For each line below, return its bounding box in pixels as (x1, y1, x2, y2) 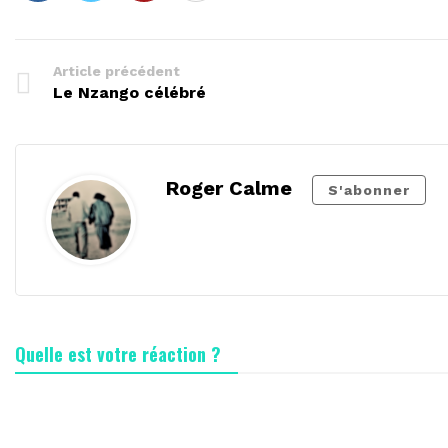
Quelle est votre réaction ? (15, 340, 221, 367)
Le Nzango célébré (53, 82, 206, 102)
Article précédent (53, 62, 180, 79)
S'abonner (328, 181, 410, 198)
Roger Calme (166, 175, 292, 200)
